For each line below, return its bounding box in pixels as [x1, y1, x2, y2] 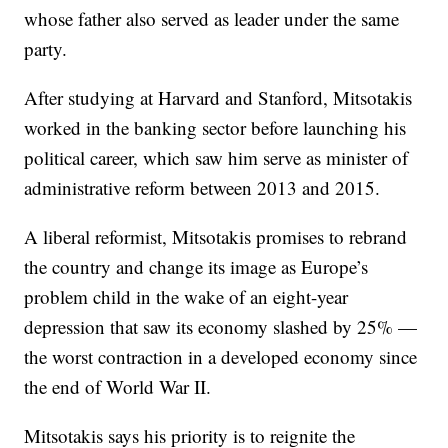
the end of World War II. [24, 374, 212, 399]
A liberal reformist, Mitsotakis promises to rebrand [24, 224, 408, 249]
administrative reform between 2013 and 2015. [24, 175, 381, 200]
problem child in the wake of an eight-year [24, 284, 349, 309]
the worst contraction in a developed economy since [24, 344, 418, 369]
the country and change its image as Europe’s [24, 254, 369, 279]
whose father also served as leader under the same [24, 6, 400, 31]
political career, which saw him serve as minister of [24, 145, 409, 170]
